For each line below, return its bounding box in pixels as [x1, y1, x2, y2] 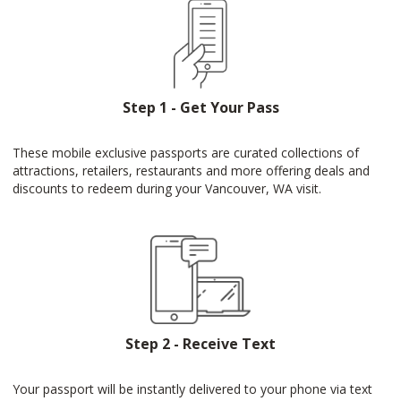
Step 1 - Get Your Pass [122, 98, 279, 117]
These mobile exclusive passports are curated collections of [13, 144, 359, 161]
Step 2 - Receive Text [125, 334, 276, 354]
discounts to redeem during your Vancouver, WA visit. [13, 180, 321, 197]
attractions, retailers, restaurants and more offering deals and [13, 162, 370, 179]
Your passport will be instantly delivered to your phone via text [13, 380, 372, 397]
